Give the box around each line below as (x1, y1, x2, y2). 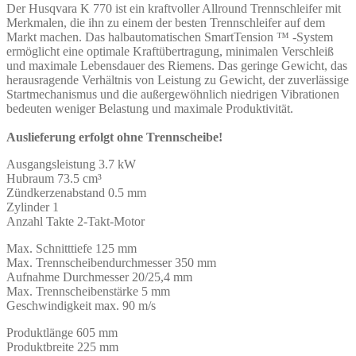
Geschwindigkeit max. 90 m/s (6, 298, 156, 312)
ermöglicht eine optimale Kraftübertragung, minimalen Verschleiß (6, 44, 334, 58)
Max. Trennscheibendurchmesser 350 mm (6, 255, 216, 269)
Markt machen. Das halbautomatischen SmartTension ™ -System (6, 29, 333, 44)
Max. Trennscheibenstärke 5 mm (6, 284, 170, 298)
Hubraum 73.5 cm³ (6, 171, 102, 185)
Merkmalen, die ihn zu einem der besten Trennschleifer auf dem (6, 15, 325, 29)
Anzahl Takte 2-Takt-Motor (6, 214, 145, 228)
